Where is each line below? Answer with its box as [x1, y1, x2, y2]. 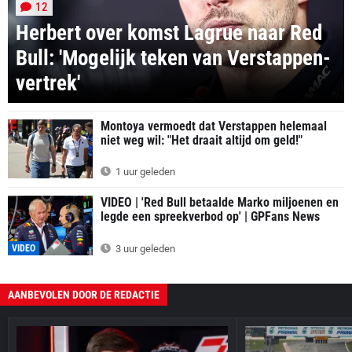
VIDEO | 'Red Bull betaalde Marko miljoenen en [101, 195, 339, 211]
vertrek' [16, 70, 80, 96]
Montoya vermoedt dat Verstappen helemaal [101, 118, 327, 134]
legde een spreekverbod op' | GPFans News [101, 209, 320, 225]
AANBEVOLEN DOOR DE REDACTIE [8, 288, 159, 302]
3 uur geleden [113, 243, 175, 255]
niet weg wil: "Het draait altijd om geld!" [101, 132, 302, 148]
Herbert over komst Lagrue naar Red [16, 20, 322, 46]
